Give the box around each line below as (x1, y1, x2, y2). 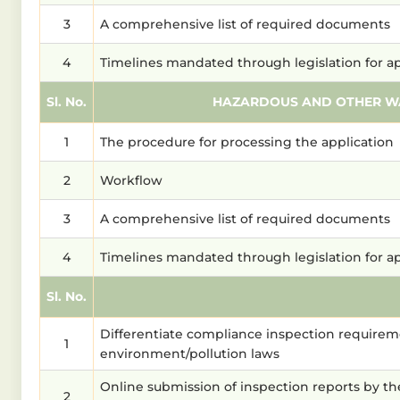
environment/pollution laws (100, 346, 279, 362)
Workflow (100, 172, 162, 189)
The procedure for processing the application (100, 134, 394, 151)
